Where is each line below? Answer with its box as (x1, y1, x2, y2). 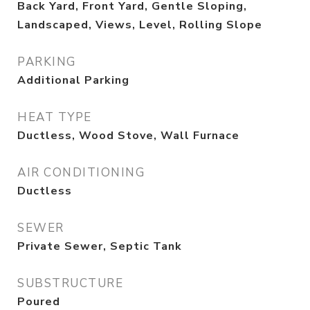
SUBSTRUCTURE (17, 275, 123, 292)
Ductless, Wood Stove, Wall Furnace (17, 128, 239, 144)
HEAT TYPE (17, 109, 92, 126)
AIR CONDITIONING (17, 165, 145, 181)
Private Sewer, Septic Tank (17, 239, 182, 255)
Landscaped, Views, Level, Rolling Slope (17, 17, 262, 33)
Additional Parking (17, 73, 129, 89)
